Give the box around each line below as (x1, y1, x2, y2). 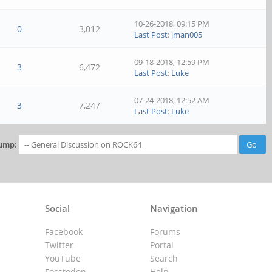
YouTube (45, 253, 81, 264)
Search (149, 253, 178, 264)
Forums (149, 226, 180, 237)
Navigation (149, 202, 198, 214)
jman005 (171, 29, 203, 40)
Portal (149, 239, 174, 251)
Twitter (45, 239, 74, 251)
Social (45, 202, 70, 214)
